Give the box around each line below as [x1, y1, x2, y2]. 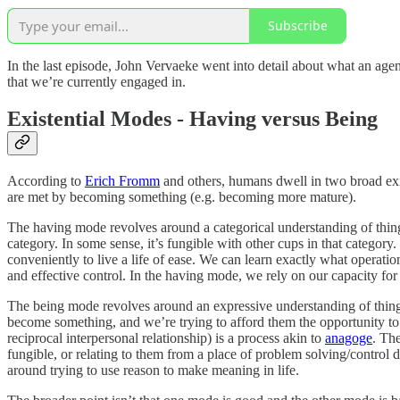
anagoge [325, 330, 372, 346]
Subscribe [268, 17, 328, 35]
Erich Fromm [85, 173, 160, 189]
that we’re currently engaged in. [7, 73, 186, 89]
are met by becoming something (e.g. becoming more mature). [7, 189, 356, 205]
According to [7, 173, 85, 189]
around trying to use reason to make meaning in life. [7, 362, 299, 379]
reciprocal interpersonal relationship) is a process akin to [7, 330, 325, 346]
